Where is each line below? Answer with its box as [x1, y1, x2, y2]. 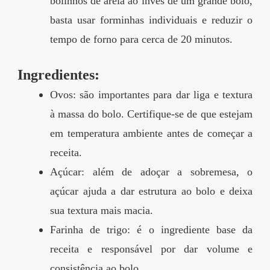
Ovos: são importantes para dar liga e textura [50, 89, 253, 101]
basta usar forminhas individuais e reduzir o [50, 14, 253, 27]
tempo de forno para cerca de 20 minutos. [50, 33, 233, 46]
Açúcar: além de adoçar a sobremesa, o [50, 166, 253, 178]
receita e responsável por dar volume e [50, 243, 253, 256]
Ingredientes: [17, 67, 99, 83]
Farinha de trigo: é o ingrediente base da [50, 224, 253, 236]
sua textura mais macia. [50, 204, 153, 217]
